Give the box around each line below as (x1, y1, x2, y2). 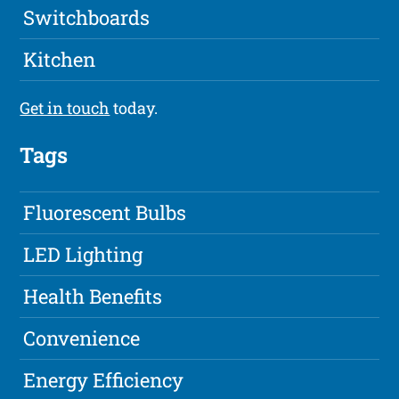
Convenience (23, 325, 141, 352)
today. (110, 97, 159, 119)
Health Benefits (23, 283, 163, 310)
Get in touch (20, 97, 110, 119)
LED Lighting (23, 241, 143, 268)
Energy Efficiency (23, 367, 184, 394)
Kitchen (23, 46, 96, 73)
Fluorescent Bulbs (23, 199, 187, 226)
